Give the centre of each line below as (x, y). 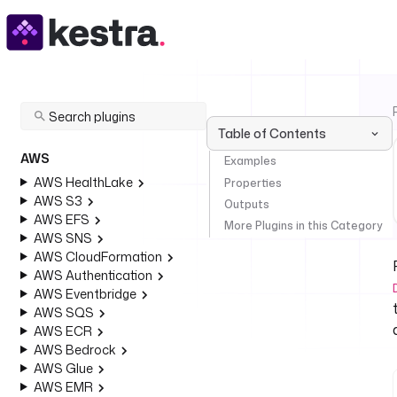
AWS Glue (63, 368)
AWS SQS (63, 312)
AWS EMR (63, 387)
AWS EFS (61, 219)
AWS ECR (62, 331)
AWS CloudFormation (97, 257)
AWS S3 (58, 201)
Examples (250, 161)
